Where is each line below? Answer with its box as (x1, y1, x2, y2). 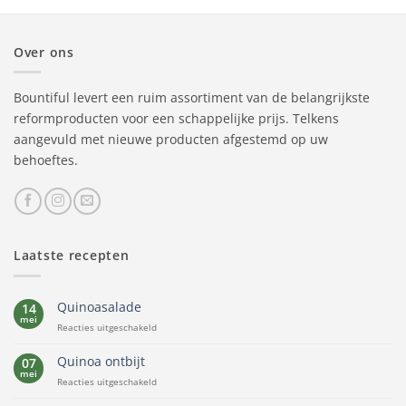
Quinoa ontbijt (57, 352, 145, 370)
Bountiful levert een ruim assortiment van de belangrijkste (14, 88, 370, 106)
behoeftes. (14, 150, 78, 169)
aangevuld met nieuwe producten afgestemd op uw (14, 130, 328, 148)
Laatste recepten (14, 246, 130, 265)
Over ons (14, 43, 74, 61)
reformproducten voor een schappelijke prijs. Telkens (14, 109, 339, 127)
